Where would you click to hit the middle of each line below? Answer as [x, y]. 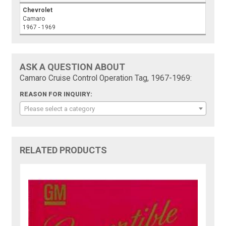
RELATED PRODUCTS [64, 150]
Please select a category [60, 108]
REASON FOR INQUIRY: [56, 94]
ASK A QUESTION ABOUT [73, 67]
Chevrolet [38, 10]
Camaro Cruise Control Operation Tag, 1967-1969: [106, 78]
